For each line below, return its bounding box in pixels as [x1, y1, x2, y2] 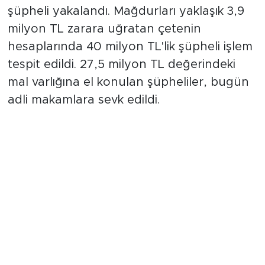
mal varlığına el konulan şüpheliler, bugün [7, 76, 249, 88]
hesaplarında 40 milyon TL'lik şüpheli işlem [7, 40, 253, 53]
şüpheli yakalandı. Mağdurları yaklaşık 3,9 [7, 5, 244, 17]
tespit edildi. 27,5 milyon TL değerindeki [7, 58, 235, 70]
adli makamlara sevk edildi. [7, 93, 160, 106]
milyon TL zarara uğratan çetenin [7, 22, 201, 35]
